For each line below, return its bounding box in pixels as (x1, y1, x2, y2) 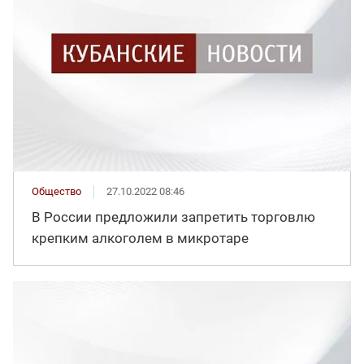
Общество (32, 184, 81, 197)
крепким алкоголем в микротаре (32, 229, 249, 246)
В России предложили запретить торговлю (32, 208, 315, 225)
